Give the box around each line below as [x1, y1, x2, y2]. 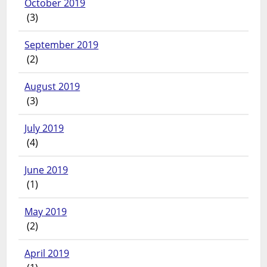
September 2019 [24, 38, 99, 52]
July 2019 [24, 122, 64, 135]
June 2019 [24, 163, 69, 177]
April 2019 [24, 247, 70, 260]
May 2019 [24, 205, 67, 219]
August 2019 [24, 80, 80, 94]
